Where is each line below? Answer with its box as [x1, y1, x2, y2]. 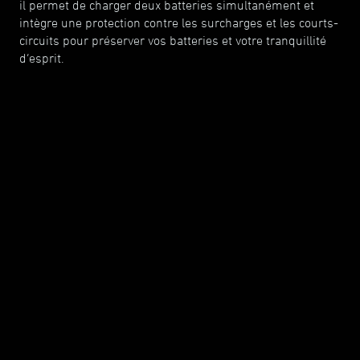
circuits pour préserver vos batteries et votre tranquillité [19, 33, 326, 48]
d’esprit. [19, 51, 64, 66]
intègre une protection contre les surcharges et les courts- [19, 15, 338, 31]
